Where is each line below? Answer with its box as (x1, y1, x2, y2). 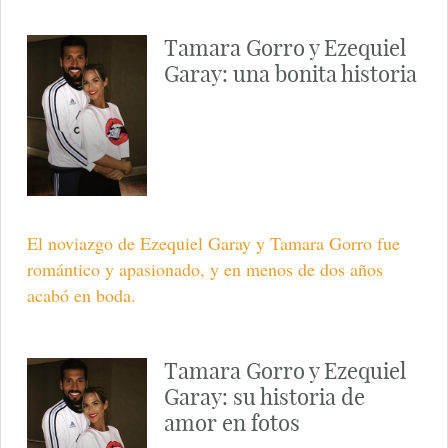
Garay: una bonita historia (163, 59, 417, 88)
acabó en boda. (26, 282, 136, 307)
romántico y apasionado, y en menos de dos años (26, 256, 383, 281)
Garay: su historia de (163, 382, 365, 411)
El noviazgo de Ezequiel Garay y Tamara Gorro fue (26, 230, 400, 255)
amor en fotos (163, 408, 300, 437)
